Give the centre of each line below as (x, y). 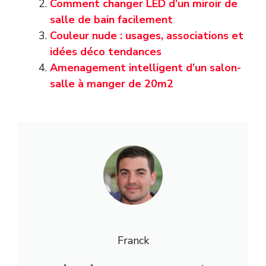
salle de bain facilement (111, 19)
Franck (133, 240)
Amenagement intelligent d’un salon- (145, 67)
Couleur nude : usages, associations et (147, 35)
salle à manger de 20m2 (112, 83)
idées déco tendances (106, 51)
